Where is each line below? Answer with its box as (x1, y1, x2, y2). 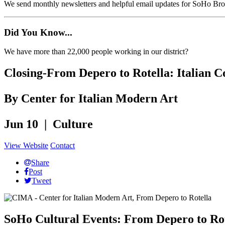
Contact (50, 141, 75, 150)
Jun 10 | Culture (4, 118, 93, 131)
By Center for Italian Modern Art (4, 92, 178, 105)
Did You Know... (4, 27, 72, 38)
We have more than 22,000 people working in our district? (4, 47, 188, 56)
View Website (4, 141, 48, 150)
